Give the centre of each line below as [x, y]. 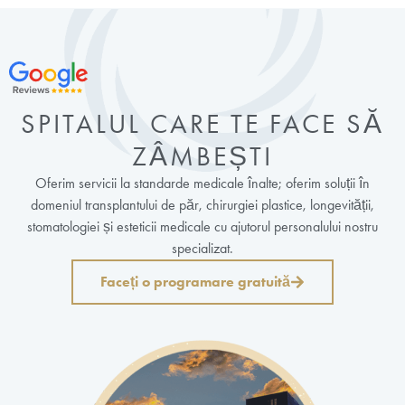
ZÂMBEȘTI [202, 157]
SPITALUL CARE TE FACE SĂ [202, 124]
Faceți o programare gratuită [195, 282]
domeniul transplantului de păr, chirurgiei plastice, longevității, [202, 205]
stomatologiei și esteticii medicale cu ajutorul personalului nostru [202, 227]
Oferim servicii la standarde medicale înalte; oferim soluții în [202, 184]
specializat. [202, 249]
